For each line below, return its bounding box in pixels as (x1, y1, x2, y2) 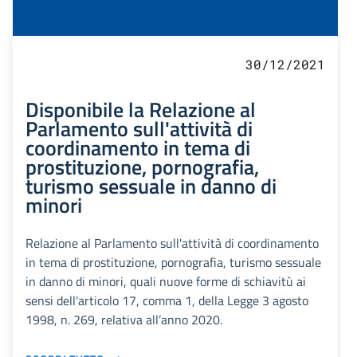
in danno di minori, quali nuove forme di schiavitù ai (25, 272, 306, 292)
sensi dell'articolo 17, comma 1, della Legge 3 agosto (25, 291, 308, 311)
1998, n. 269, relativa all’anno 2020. (25, 310, 222, 330)
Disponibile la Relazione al (25, 93, 256, 126)
